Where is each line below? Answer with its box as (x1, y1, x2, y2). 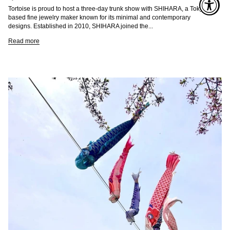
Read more (8, 37, 40, 45)
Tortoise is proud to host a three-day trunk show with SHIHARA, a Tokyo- (8, 5, 208, 12)
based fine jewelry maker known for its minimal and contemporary (8, 14, 190, 21)
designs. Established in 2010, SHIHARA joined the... (8, 23, 153, 30)
